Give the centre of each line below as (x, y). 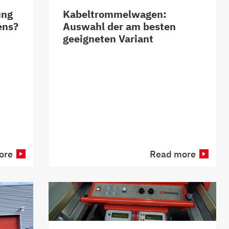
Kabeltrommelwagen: (115, 14)
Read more (173, 154)
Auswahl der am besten (119, 26)
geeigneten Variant (108, 39)
